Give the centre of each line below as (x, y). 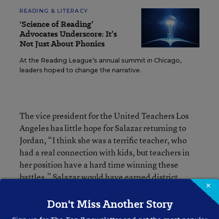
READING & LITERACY (54, 11)
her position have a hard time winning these (99, 164)
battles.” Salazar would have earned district (99, 177)
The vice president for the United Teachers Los (104, 116)
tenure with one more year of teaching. (89, 189)
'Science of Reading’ (56, 24)
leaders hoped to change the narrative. (80, 70)
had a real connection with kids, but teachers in (105, 152)
